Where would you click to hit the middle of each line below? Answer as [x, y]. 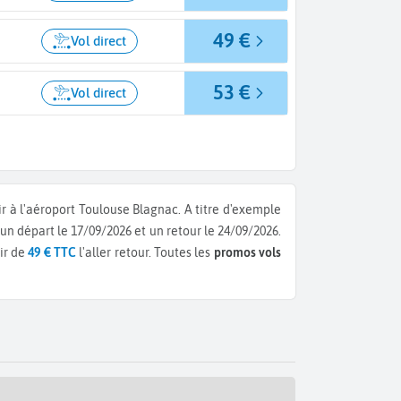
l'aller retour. [115, 252]
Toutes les [184, 252]
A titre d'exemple [233, 209]
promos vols [247, 252]
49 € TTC [52, 252]
